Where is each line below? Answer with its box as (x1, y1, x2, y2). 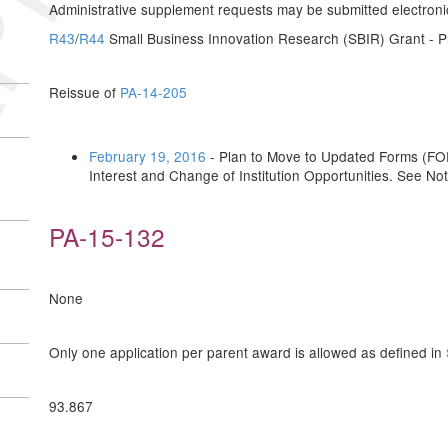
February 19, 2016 (89, 146, 206, 166)
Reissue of (49, 82, 120, 102)
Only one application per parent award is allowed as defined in (49, 342, 446, 362)
